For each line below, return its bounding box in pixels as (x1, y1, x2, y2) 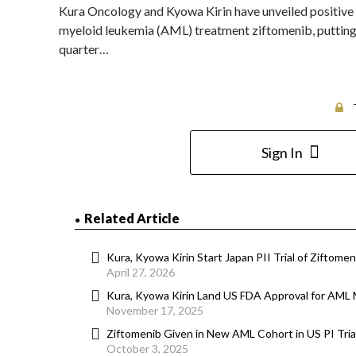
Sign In (261, 144, 303, 162)
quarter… (59, 41, 109, 57)
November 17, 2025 (106, 304, 203, 318)
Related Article (84, 211, 180, 226)
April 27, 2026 (106, 265, 175, 280)
